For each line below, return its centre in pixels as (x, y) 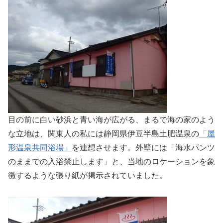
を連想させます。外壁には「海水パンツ (143, 147)
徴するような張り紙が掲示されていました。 (88, 175)
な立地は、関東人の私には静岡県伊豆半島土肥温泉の (104, 133)
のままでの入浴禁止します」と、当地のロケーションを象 (111, 161)
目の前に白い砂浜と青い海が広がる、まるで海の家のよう (111, 119)
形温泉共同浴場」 (40, 147)
